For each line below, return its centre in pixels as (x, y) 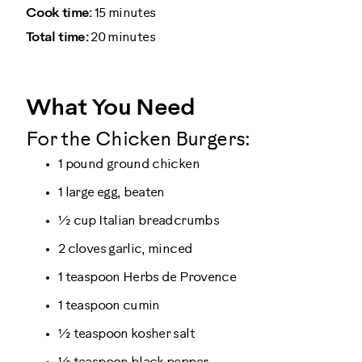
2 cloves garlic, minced (126, 250)
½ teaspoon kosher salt (126, 335)
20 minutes (121, 37)
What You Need (111, 108)
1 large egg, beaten (112, 193)
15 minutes (124, 13)
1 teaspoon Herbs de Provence (147, 278)
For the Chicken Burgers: (138, 141)
